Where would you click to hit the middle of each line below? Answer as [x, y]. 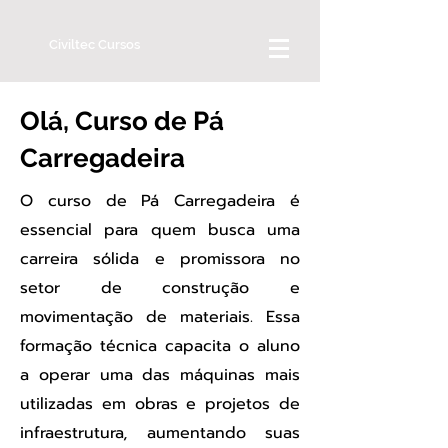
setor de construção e [160, 288]
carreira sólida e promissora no [160, 259]
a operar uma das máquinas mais [160, 375]
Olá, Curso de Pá [122, 121]
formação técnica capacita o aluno [160, 346]
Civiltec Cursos [94, 44]
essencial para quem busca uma [160, 230]
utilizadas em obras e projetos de [160, 404]
